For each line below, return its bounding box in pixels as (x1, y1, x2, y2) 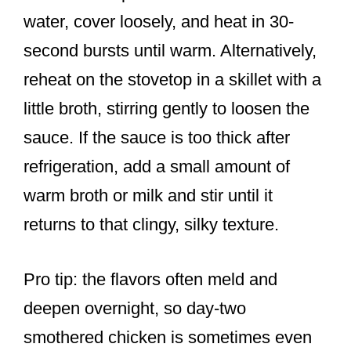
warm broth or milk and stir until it (24, 186, 273, 206)
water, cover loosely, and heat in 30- (24, 12, 294, 32)
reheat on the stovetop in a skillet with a (24, 70, 321, 90)
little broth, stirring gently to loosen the (24, 99, 309, 119)
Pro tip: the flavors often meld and (24, 270, 277, 290)
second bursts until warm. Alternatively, (24, 41, 317, 61)
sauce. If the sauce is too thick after (24, 128, 290, 148)
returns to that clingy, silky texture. (24, 215, 279, 235)
